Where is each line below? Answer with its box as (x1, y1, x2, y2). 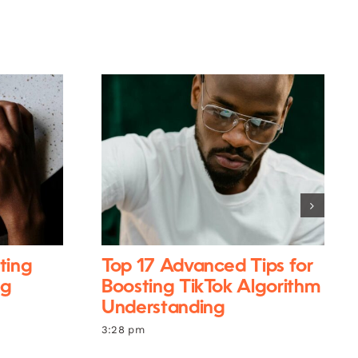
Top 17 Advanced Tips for (101, 257, 313, 276)
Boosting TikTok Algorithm (101, 278, 320, 297)
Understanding (101, 299, 225, 318)
